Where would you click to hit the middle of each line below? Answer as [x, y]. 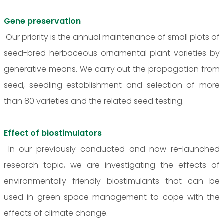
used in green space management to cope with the [112, 197]
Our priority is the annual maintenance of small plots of [112, 37]
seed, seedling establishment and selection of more [112, 85]
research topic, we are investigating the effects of [112, 165]
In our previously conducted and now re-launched [112, 149]
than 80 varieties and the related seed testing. [94, 101]
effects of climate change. [56, 213]
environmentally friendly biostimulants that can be [112, 181]
